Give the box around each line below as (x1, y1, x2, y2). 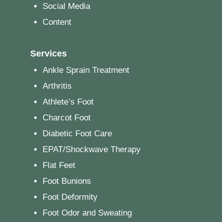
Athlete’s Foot (42, 97, 94, 107)
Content (42, 17, 71, 27)
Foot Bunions (42, 176, 91, 186)
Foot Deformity (42, 192, 98, 202)
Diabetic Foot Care (42, 129, 112, 139)
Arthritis (42, 81, 72, 91)
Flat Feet (42, 161, 75, 170)
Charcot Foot (42, 113, 91, 123)
